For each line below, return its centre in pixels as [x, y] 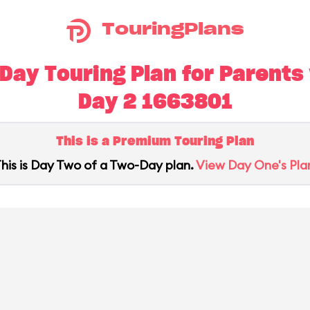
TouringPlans [172, 29]
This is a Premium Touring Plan [155, 142]
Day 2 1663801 [155, 102]
